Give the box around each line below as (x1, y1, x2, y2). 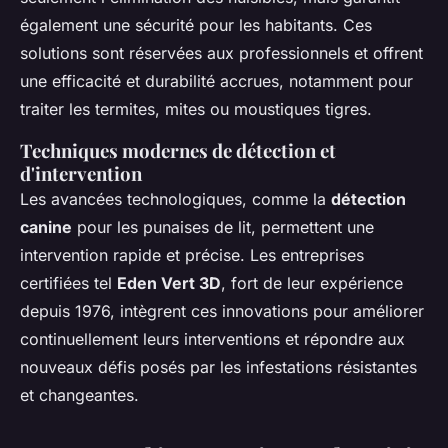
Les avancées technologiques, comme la (20, 189, 331, 210)
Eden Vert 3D (117, 273, 221, 294)
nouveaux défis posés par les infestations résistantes (20, 357, 417, 378)
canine (20, 217, 72, 238)
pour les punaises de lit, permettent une (72, 217, 374, 238)
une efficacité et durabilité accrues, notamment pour (20, 71, 413, 92)
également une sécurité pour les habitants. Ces (20, 15, 372, 36)
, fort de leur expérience (221, 273, 403, 294)
